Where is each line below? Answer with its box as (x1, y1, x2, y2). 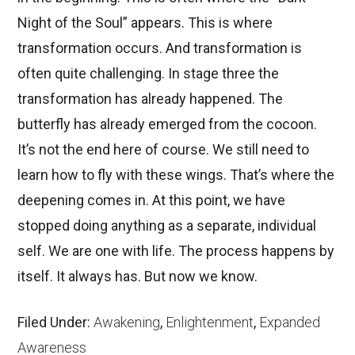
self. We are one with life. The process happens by (17, 242, 335, 259)
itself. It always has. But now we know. (17, 267, 258, 284)
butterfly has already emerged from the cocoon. (17, 115, 318, 132)
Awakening (94, 313, 161, 330)
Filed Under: (17, 313, 94, 330)
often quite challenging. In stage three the (17, 64, 280, 82)
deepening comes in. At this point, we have (17, 191, 286, 208)
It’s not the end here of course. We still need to (17, 140, 310, 158)
